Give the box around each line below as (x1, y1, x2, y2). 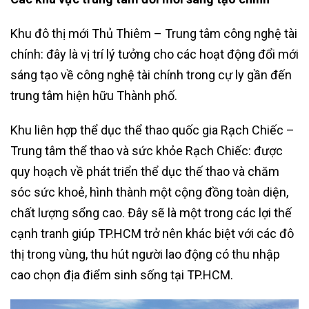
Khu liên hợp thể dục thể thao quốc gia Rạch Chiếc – (10, 122, 295, 137)
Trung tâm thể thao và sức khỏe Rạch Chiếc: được (10, 143, 283, 158)
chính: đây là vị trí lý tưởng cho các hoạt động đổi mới (10, 46, 299, 61)
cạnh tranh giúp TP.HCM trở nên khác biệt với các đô (10, 226, 294, 241)
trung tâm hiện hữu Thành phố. (10, 88, 177, 103)
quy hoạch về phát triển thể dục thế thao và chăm (10, 163, 279, 179)
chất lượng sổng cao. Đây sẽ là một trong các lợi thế (10, 205, 292, 220)
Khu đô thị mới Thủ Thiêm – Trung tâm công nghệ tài (10, 26, 297, 41)
